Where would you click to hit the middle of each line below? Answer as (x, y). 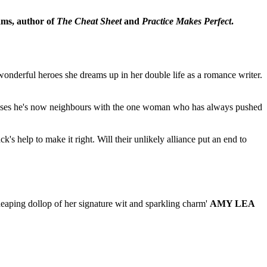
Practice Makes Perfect (187, 21)
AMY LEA (232, 203)
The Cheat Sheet (89, 21)
